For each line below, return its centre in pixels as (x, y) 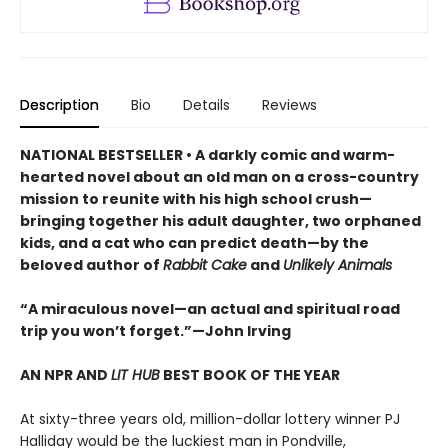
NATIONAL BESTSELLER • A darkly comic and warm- (207, 154)
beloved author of (91, 264)
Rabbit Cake (205, 264)
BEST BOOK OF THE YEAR (250, 374)
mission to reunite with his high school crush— (196, 198)
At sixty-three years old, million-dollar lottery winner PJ (210, 418)
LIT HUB (135, 374)
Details (206, 104)
